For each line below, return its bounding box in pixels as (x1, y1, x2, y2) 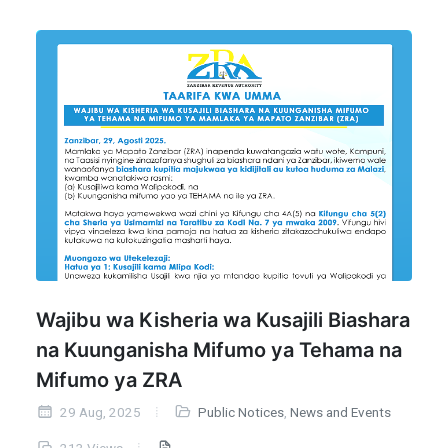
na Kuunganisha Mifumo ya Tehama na (36, 337, 402, 362)
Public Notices (197, 404, 284, 420)
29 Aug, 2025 (57, 404, 141, 420)
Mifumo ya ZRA (36, 367, 182, 392)
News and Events (289, 404, 391, 420)
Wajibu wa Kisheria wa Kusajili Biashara (36, 307, 410, 332)
